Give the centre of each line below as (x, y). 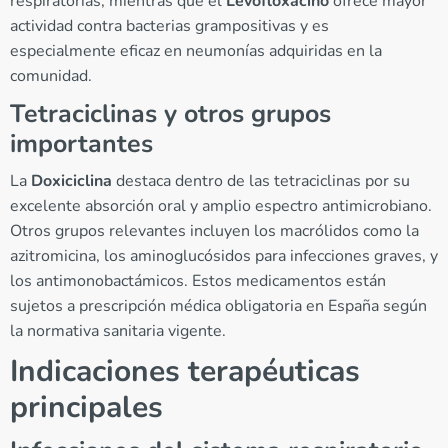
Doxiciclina (71, 180)
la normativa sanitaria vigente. (118, 330)
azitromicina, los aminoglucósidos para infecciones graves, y (224, 255)
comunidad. (51, 75)
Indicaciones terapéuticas (185, 371)
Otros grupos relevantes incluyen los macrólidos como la (214, 230)
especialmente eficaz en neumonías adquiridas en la (196, 50)
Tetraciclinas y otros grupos (170, 113)
